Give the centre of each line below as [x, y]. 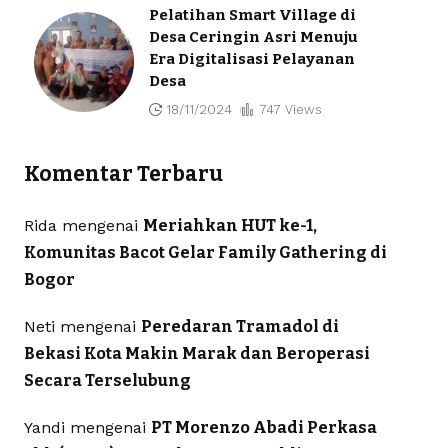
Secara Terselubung [107, 380]
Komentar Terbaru [123, 173]
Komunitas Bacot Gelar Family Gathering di [205, 252]
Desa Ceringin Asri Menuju [253, 36]
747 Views [290, 109]
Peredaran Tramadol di [239, 326]
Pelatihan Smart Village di [252, 14]
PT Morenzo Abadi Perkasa [263, 427]
